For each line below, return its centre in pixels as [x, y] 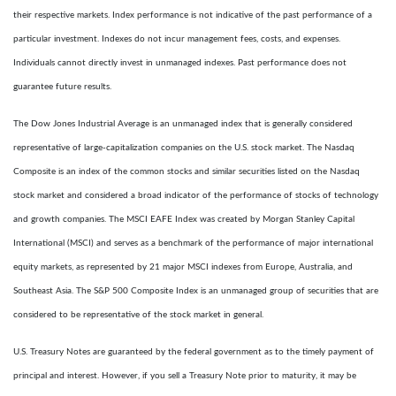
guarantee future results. [62, 87]
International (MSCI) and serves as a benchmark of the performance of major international [193, 243]
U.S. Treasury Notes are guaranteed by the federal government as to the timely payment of [194, 352]
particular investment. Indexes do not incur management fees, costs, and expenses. [177, 39]
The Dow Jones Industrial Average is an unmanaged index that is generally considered [183, 124]
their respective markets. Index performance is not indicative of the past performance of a [193, 15]
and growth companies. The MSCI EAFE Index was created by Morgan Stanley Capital [184, 219]
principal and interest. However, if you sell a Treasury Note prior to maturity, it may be [185, 376]
